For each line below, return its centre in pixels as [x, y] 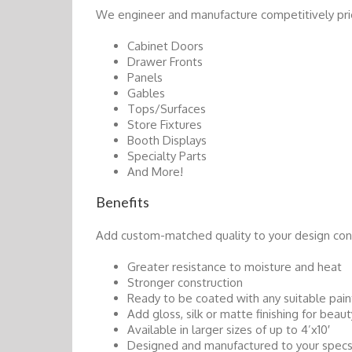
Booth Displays [167, 140]
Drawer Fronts [165, 61]
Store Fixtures [165, 124]
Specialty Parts [167, 156]
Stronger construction [185, 283]
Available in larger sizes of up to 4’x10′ [229, 330]
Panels [145, 77]
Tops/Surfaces [167, 108]
